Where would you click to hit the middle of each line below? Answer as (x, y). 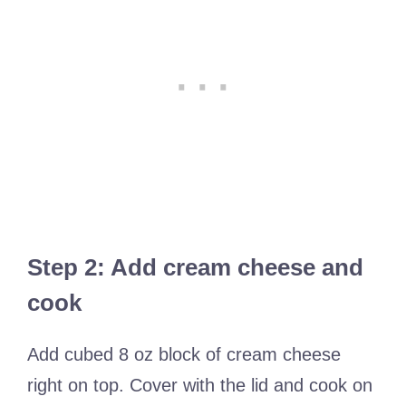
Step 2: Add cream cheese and (195, 267)
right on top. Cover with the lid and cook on (200, 385)
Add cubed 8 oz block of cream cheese (184, 354)
